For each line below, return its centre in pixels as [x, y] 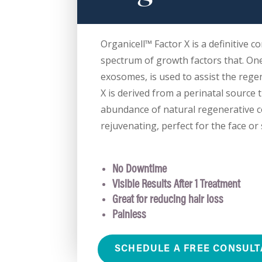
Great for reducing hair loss [168, 200]
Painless [129, 215]
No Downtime [141, 169]
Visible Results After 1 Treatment [176, 185]
